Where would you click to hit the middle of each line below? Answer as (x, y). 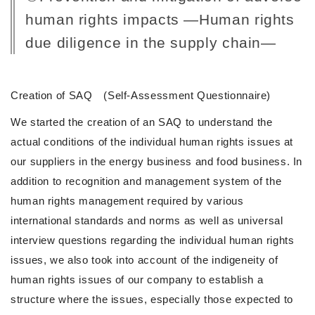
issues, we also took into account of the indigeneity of (144, 259)
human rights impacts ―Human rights (160, 19)
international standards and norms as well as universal (147, 220)
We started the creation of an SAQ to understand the (142, 122)
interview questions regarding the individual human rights (153, 240)
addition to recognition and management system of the (146, 181)
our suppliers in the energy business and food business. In (157, 161)
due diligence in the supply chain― (151, 42)
